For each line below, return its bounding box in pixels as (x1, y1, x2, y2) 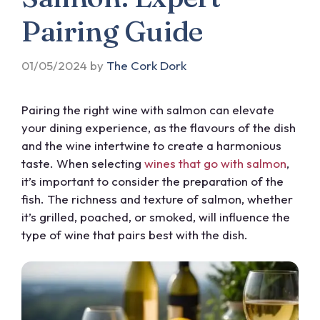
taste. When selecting (21, 155, 144, 171)
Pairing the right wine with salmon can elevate (21, 101, 274, 117)
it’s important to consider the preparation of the (21, 173, 284, 189)
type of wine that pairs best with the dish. (21, 226, 248, 242)
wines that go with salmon (144, 155, 286, 171)
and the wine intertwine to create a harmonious (21, 137, 281, 153)
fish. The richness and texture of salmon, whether (21, 191, 293, 206)
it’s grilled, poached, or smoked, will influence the (21, 209, 290, 224)
